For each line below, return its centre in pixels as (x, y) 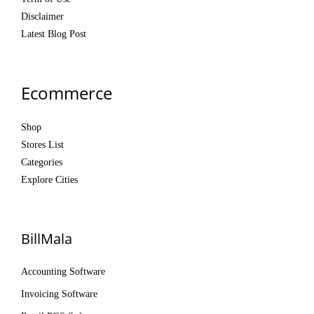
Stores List (42, 144)
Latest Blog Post (54, 34)
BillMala (47, 238)
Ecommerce (67, 93)
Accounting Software (63, 271)
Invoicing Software (59, 294)
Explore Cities (49, 179)
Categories (42, 162)
